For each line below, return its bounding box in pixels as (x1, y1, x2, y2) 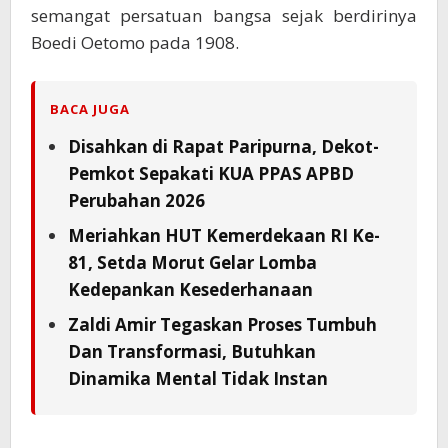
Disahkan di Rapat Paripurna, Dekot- (68, 134, 379, 158)
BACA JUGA (50, 99, 130, 118)
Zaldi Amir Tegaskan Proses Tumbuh (68, 312, 377, 336)
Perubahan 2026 (68, 188, 205, 212)
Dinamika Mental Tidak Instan (68, 366, 328, 390)
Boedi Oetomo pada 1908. (31, 30, 239, 54)
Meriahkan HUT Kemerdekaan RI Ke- (68, 223, 380, 247)
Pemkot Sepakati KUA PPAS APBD (68, 161, 354, 185)
